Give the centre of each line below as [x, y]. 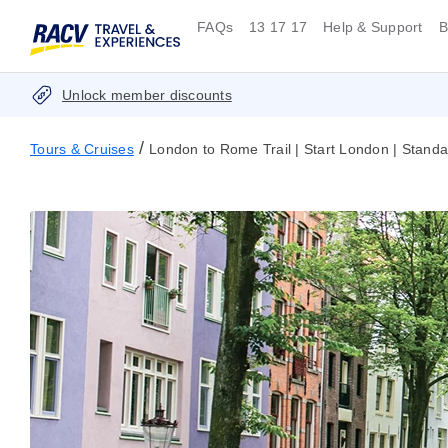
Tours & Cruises [82, 149]
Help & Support [373, 27]
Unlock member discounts [147, 95]
